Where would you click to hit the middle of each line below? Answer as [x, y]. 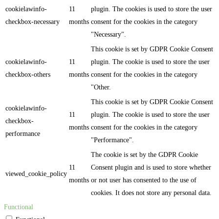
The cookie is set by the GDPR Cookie [144, 155]
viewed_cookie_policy [36, 174]
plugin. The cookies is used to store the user [152, 9]
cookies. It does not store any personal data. [151, 193]
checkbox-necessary [33, 22]
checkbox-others [28, 75]
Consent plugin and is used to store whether [151, 168]
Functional [19, 207]
